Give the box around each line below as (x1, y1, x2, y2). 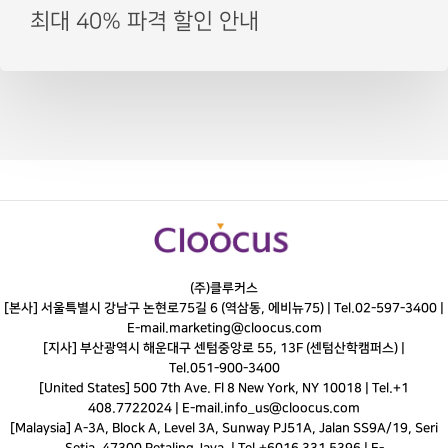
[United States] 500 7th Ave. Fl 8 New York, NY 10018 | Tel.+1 (39, 381, 409, 396)
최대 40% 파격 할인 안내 (29, 9, 259, 33)
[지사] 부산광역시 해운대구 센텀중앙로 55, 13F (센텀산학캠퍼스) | (43, 341, 405, 356)
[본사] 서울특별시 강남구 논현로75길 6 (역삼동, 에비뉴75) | (4, 301, 334, 316)
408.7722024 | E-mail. (88, 401, 224, 416)
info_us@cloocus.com (224, 401, 360, 416)
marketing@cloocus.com (168, 321, 322, 336)
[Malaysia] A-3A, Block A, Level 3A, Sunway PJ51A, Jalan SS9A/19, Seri (10, 421, 438, 436)
